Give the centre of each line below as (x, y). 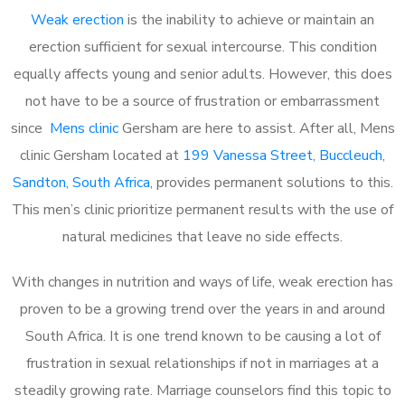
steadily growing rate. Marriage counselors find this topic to (202, 390)
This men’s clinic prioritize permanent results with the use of (202, 209)
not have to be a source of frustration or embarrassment (202, 101)
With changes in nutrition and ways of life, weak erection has (202, 282)
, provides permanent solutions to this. (271, 182)
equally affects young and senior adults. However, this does (202, 74)
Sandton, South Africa (81, 182)
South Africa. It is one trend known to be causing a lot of (202, 336)
